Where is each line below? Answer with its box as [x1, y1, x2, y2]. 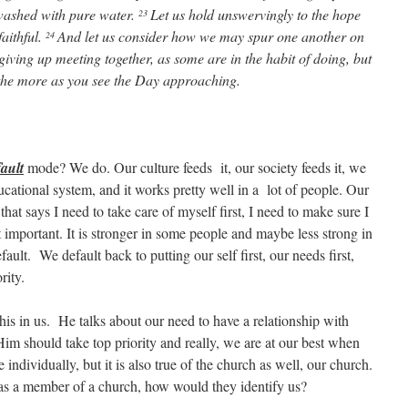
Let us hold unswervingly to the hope [150, 5, 361, 24]
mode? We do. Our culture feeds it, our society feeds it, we [24, 158, 366, 177]
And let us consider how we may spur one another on [57, 26, 364, 46]
